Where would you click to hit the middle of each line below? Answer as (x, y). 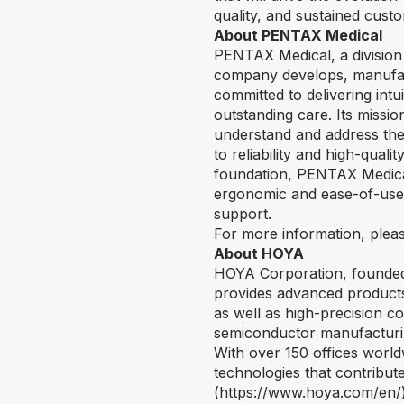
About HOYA (259, 254)
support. (243, 214)
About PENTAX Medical (298, 36)
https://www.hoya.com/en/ (310, 393)
